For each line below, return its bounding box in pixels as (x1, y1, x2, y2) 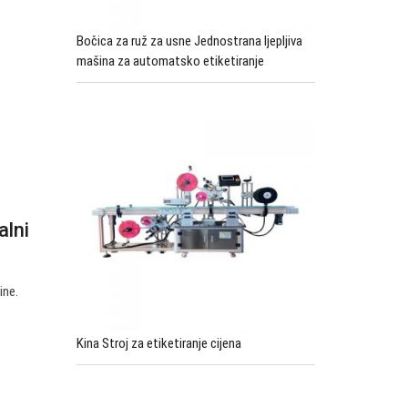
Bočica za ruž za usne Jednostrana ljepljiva (76, 33, 302, 49)
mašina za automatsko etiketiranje (76, 53, 264, 69)
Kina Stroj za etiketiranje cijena (76, 334, 241, 352)
